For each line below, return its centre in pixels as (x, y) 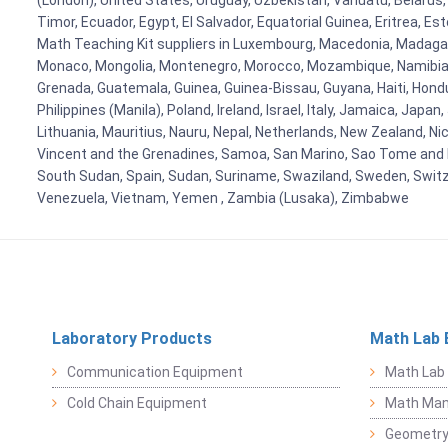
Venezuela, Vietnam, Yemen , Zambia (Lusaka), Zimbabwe (223, 198)
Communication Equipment (155, 372)
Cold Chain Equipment (137, 403)
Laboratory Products (132, 338)
